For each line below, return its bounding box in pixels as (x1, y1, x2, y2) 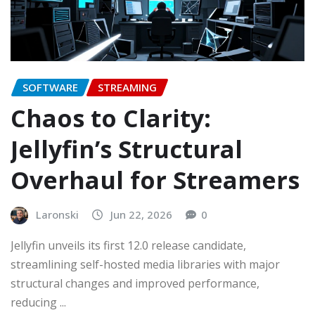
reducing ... (11, 294, 66, 310)
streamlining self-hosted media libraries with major (11, 256, 280, 272)
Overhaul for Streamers (11, 164, 300, 197)
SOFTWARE (22, 79, 78, 94)
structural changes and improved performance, (11, 275, 259, 291)
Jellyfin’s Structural (11, 133, 243, 166)
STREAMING (98, 79, 157, 94)
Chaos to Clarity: (11, 102, 211, 135)
